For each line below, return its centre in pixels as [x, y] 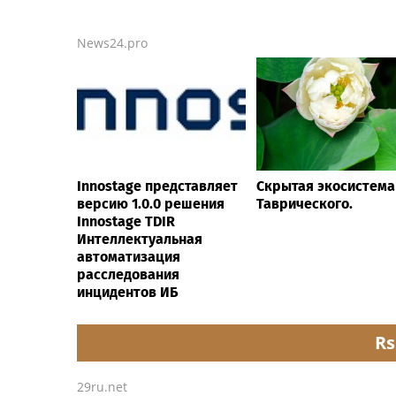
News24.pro [112, 43]
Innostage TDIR [126, 221]
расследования [128, 274]
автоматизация [129, 256]
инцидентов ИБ [128, 292]
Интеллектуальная [140, 239]
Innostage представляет [157, 186]
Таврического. [305, 203]
